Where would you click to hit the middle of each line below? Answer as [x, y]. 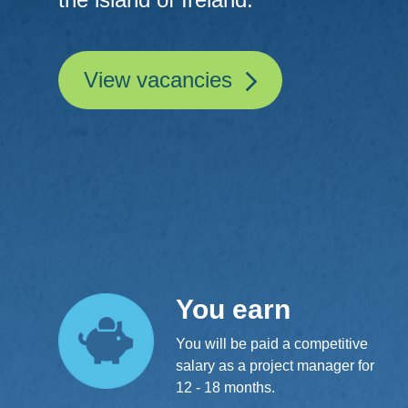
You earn [233, 309]
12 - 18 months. [225, 387]
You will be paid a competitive [272, 343]
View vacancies [161, 79]
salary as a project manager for [275, 365]
